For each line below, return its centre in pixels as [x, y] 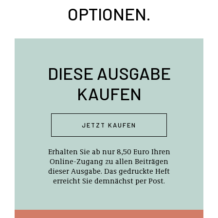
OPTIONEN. [109, 14]
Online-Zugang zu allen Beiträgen [109, 161]
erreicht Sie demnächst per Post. [109, 181]
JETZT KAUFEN [109, 125]
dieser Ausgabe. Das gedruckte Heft [109, 171]
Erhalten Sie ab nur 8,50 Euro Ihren [109, 152]
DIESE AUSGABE [109, 73]
